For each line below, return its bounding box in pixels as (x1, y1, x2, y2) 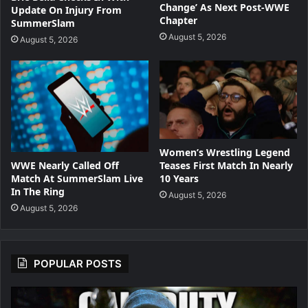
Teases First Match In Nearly (159, 158, 293, 172)
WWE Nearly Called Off (11, 158, 119, 172)
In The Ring (11, 184, 65, 198)
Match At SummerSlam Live (11, 171, 143, 185)
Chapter (159, 13, 197, 27)
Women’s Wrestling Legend (159, 145, 290, 159)
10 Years (159, 171, 199, 185)
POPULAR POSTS (34, 256, 122, 270)
